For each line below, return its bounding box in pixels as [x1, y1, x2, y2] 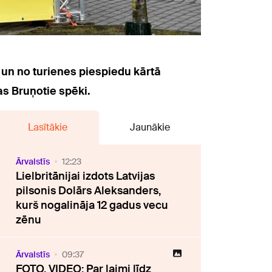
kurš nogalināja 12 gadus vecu [16, 197, 169, 212]
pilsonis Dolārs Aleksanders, [16, 183, 161, 198]
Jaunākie [129, 120, 170, 134]
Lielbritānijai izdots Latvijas [16, 168, 155, 183]
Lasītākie [27, 120, 67, 134]
